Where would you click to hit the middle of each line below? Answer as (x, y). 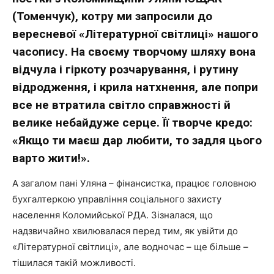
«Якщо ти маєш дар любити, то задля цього (137, 140)
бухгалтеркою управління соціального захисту (117, 199)
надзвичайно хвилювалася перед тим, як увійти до (125, 231)
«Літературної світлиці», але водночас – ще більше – (130, 247)
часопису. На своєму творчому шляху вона (134, 52)
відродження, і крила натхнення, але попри (135, 87)
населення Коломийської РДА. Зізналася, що (113, 215)
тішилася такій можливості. (74, 263)
